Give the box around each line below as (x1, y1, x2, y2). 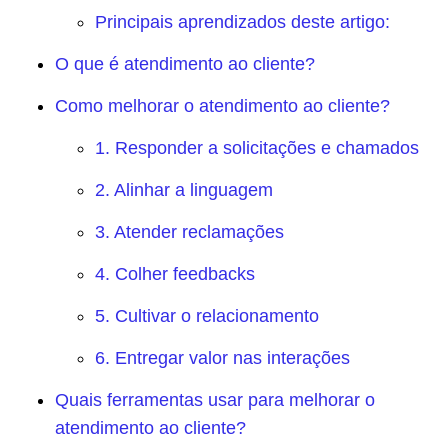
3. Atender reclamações (95, 221, 284, 242)
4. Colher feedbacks (95, 263, 255, 284)
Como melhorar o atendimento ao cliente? (55, 95, 390, 116)
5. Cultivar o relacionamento (95, 305, 319, 326)
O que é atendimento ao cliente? (55, 53, 315, 74)
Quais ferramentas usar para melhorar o (55, 389, 375, 410)
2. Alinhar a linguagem (95, 179, 273, 200)
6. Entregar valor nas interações (95, 347, 350, 368)
